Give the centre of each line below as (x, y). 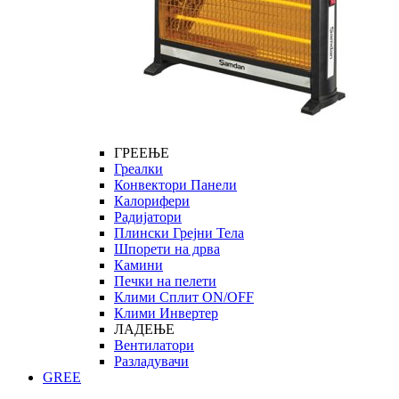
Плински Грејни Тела (179, 233)
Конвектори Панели (175, 185)
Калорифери (152, 201)
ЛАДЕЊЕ (144, 329)
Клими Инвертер (166, 313)
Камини (138, 265)
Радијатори (148, 217)
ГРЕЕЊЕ (142, 153)
